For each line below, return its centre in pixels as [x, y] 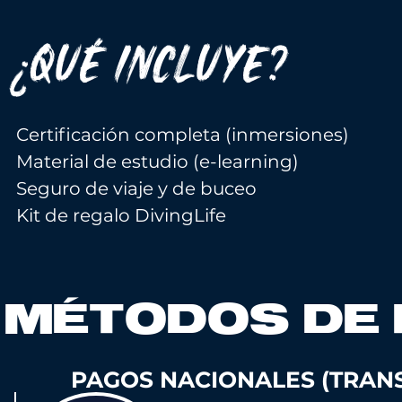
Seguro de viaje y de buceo [139, 188]
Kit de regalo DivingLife [121, 215]
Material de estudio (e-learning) [157, 162]
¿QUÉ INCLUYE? [152, 66]
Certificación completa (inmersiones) [183, 135]
